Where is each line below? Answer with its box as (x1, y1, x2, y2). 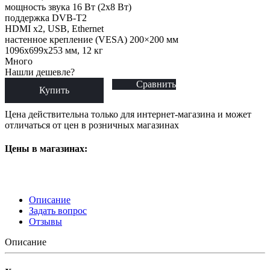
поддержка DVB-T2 (5, 12, 87, 23)
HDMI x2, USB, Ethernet (5, 23, 104, 34)
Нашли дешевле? (5, 66, 75, 77)
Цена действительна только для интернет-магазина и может (5, 108, 251, 119)
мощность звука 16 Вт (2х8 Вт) (5, 1, 131, 12)
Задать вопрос (29, 206, 87, 216)
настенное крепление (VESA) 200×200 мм (5, 34, 178, 45)
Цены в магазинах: (5, 143, 87, 154)
